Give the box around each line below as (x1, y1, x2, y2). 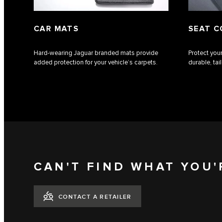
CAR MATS (34, 24, 79, 34)
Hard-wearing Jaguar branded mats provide (34, 49, 158, 57)
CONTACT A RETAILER (58, 193, 132, 201)
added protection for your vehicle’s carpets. (34, 58, 158, 66)
